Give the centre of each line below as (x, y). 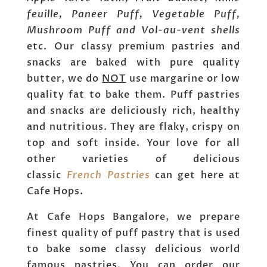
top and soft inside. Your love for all (133, 143)
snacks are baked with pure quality (133, 63)
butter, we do (64, 79)
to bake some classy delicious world (133, 249)
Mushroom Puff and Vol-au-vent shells (133, 31)
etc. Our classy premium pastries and (133, 47)
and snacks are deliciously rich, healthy (133, 111)
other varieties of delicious (133, 159)
